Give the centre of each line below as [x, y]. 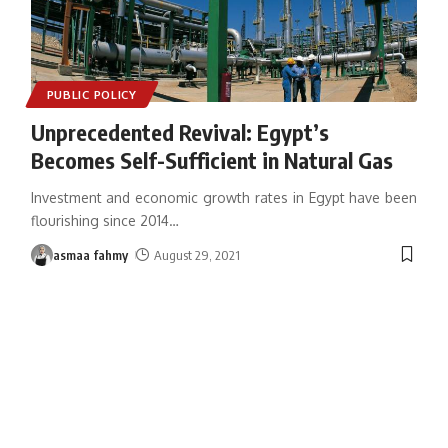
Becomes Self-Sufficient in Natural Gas [211, 159]
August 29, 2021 [197, 254]
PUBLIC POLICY [91, 94]
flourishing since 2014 [99, 220]
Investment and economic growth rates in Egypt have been [224, 197]
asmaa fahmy [90, 254]
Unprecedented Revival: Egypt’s [179, 131]
